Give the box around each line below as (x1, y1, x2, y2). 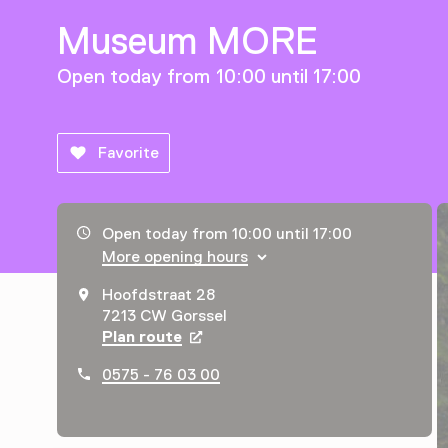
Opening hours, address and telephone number (77, 225, 438, 244)
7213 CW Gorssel (102, 307, 228, 326)
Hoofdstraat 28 (102, 286, 216, 305)
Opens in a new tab (182, 328, 330, 347)
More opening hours (102, 248, 248, 267)
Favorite (98, 144, 159, 163)
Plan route (102, 328, 183, 347)
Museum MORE (57, 20, 319, 63)
